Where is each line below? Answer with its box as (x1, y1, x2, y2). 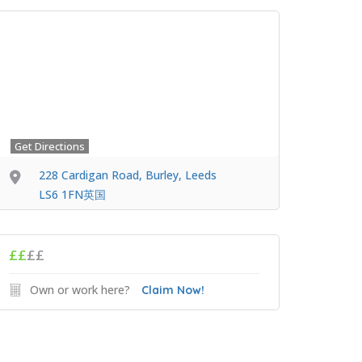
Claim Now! (141, 283, 204, 297)
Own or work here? (30, 282, 130, 297)
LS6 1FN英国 (39, 187, 106, 202)
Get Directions (15, 139, 85, 154)
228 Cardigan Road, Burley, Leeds (39, 167, 217, 183)
